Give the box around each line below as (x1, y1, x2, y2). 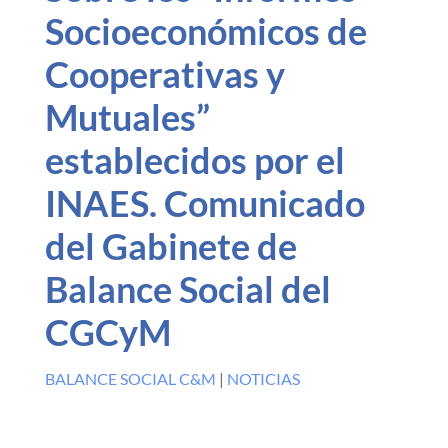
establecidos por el (44, 138, 345, 182)
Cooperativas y (44, 52, 285, 96)
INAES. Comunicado (44, 181, 365, 225)
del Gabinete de (44, 224, 297, 268)
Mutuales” (44, 95, 210, 139)
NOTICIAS (226, 369, 300, 388)
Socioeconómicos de (44, 9, 367, 53)
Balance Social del (44, 267, 331, 311)
